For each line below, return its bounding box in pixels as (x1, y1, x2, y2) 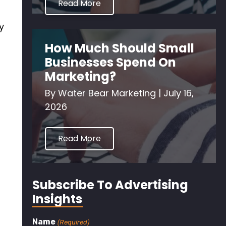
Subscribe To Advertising (32, 176, 189, 193)
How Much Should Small (45, 39, 195, 56)
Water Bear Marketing (58, 86, 159, 99)
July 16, (163, 86, 194, 99)
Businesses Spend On (45, 53, 177, 71)
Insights (32, 190, 83, 207)
